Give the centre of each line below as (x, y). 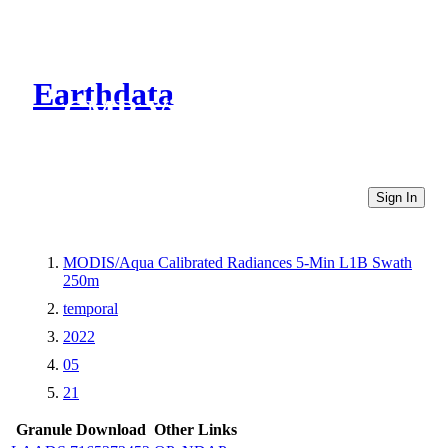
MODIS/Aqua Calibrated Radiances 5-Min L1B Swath (237, 262)
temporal (90, 308)
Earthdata (103, 94)
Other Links (195, 429)
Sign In (396, 197)
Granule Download (80, 429)
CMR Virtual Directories (232, 111)
